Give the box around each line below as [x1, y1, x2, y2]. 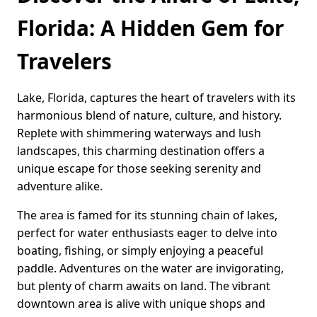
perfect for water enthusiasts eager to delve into [17, 225, 277, 241]
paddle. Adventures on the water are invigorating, [17, 260, 284, 277]
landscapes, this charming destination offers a [17, 143, 265, 159]
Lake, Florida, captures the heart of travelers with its [17, 90, 296, 106]
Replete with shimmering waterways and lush [17, 125, 261, 142]
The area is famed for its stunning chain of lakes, [17, 207, 277, 224]
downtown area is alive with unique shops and [17, 296, 265, 312]
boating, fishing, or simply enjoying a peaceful [17, 243, 263, 259]
